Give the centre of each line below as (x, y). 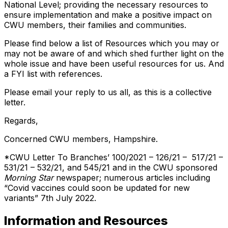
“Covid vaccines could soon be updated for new (97, 188)
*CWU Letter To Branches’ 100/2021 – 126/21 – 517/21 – (113, 157)
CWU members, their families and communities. (95, 25)
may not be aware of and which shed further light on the (114, 53)
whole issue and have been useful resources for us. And (114, 63)
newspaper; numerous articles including (132, 177)
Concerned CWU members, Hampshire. (81, 139)
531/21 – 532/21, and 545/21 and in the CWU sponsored (111, 167)
